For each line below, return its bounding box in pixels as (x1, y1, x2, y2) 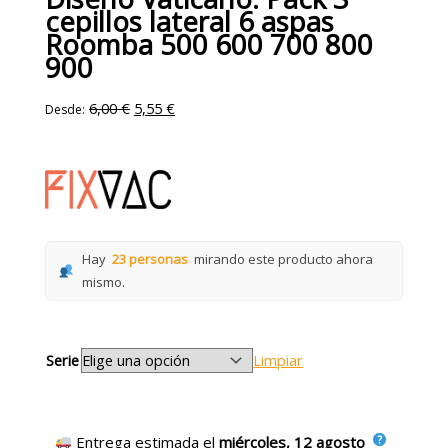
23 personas (111, 249, 188, 268)
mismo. (81, 272, 125, 291)
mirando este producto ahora (190, 249, 373, 268)
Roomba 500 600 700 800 (45, 25, 374, 63)
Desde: (45, 101, 86, 119)
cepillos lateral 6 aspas (45, 2, 335, 40)
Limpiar (253, 349, 304, 370)
